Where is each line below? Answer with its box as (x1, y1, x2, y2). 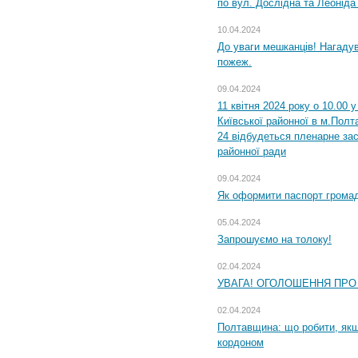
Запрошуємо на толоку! (217, 233, 332, 245)
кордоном (217, 336, 264, 348)
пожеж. (217, 55, 252, 68)
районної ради (217, 145, 286, 157)
